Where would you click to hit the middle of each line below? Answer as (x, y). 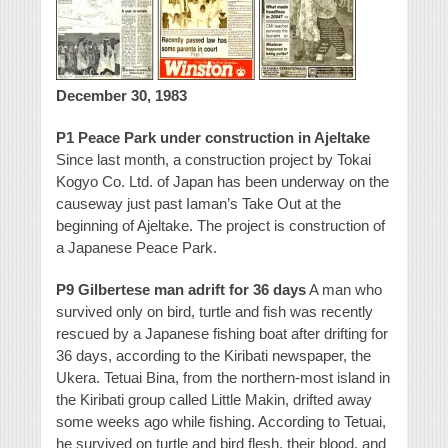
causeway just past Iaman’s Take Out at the (198, 204)
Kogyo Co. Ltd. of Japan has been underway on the (222, 182)
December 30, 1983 (121, 96)
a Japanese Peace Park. (136, 248)
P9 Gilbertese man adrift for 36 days (181, 290)
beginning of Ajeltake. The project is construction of (220, 226)
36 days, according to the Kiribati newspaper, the (213, 356)
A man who (344, 290)
